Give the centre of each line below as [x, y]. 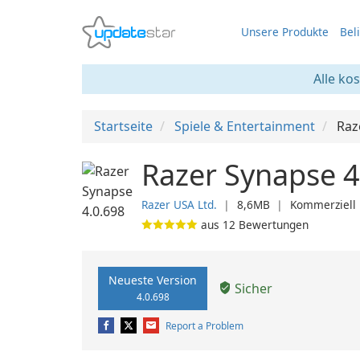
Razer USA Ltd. [179, 205]
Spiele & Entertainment [245, 126]
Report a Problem [205, 326]
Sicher [252, 288]
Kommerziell [323, 205]
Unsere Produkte [284, 32]
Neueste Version [153, 280]
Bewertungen [272, 225]
